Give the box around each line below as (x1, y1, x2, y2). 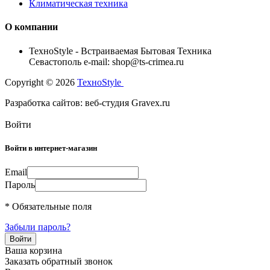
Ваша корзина (5, 245, 62, 256)
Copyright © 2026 (5, 77, 77, 87)
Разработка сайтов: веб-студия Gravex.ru (5, 97, 170, 108)
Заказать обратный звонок (5, 256, 113, 266)
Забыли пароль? (5, 221, 71, 232)
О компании (5, 22, 58, 33)
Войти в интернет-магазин (5, 143, 97, 152)
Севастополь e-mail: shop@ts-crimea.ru (29, 56, 184, 67)
